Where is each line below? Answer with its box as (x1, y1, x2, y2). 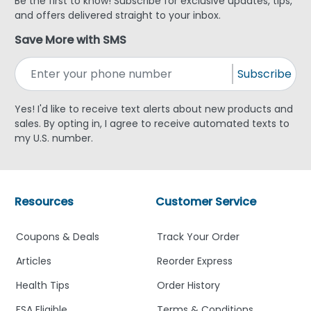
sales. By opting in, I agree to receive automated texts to (15, 117, 289, 131)
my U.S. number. (15, 131, 93, 146)
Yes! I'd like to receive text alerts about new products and (15, 102, 293, 117)
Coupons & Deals (16, 230, 99, 244)
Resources (15, 194, 74, 210)
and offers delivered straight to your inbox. (15, 8, 221, 23)
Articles (16, 254, 51, 269)
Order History (157, 278, 220, 293)
